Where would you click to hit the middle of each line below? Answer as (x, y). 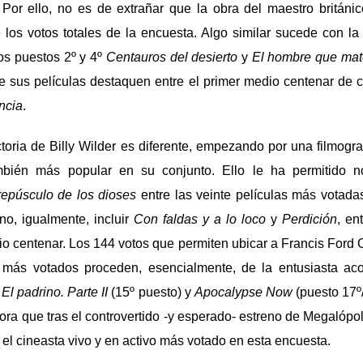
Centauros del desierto (172, 57)
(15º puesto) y (151, 292)
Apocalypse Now (243, 292)
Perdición (310, 219)
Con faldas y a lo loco (200, 219)
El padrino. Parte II (55, 292)
